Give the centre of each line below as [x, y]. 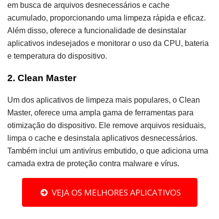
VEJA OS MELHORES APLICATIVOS [114, 192]
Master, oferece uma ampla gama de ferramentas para [100, 112]
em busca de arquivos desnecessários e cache [88, 5]
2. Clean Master [42, 78]
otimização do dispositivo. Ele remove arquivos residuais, [107, 125]
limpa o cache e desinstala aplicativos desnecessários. [102, 138]
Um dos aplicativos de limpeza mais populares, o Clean [104, 100]
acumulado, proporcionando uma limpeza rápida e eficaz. [107, 18]
